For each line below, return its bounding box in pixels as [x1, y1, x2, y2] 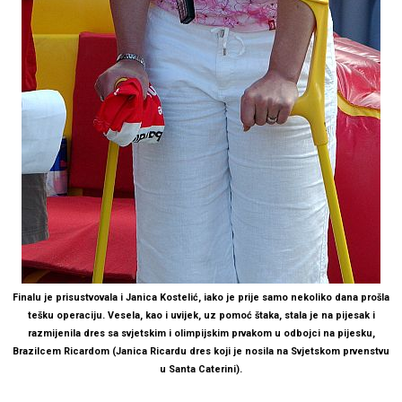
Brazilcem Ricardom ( [13, 345, 116, 357]
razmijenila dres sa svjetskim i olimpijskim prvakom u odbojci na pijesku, [27, 327, 375, 339]
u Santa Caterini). [160, 363, 242, 375]
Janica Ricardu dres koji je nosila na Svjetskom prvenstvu [116, 345, 389, 357]
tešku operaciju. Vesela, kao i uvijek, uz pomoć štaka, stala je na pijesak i [27, 309, 375, 321]
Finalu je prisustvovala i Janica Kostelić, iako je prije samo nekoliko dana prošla [13, 291, 389, 303]
